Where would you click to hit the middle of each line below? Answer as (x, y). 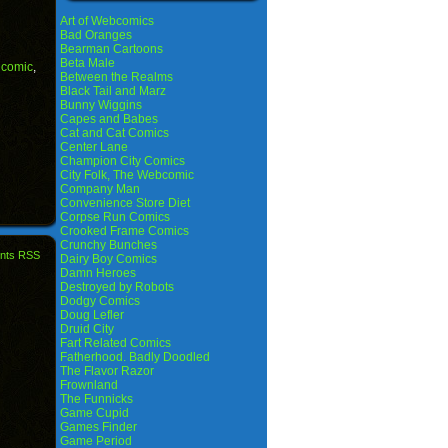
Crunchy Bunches (108, 245)
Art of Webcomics (107, 21)
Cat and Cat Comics (114, 133)
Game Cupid (94, 413)
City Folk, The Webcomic (127, 175)
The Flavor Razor (107, 371)
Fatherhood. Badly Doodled (135, 357)
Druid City (87, 329)
